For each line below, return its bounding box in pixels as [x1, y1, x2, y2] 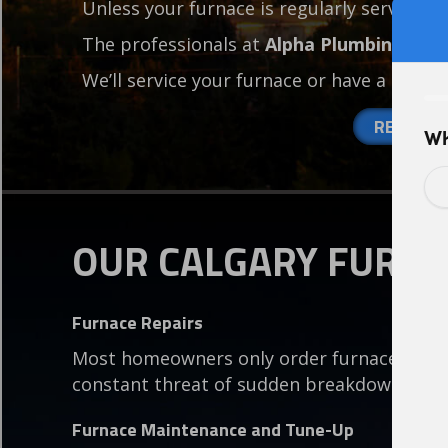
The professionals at [82, 32, 265, 57]
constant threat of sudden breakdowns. [72, 372, 415, 397]
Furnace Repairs [72, 309, 203, 337]
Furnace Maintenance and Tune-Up [72, 416, 354, 444]
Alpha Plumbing [265, 32, 404, 57]
